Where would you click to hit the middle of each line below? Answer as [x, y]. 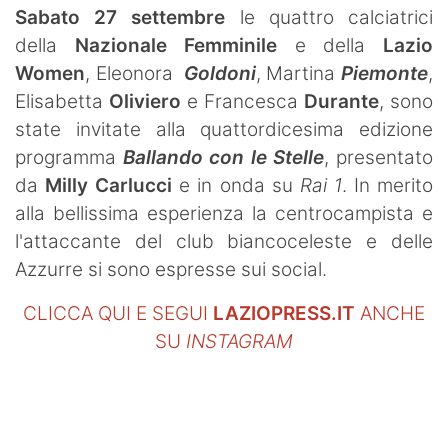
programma [69, 157]
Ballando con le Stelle [223, 157]
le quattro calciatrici [329, 17]
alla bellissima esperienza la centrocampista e [224, 213]
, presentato [379, 157]
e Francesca [242, 101]
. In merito [387, 185]
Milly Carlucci [109, 185]
